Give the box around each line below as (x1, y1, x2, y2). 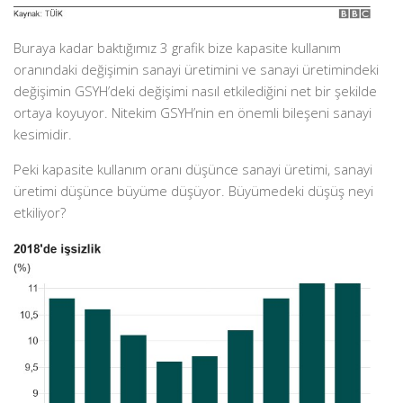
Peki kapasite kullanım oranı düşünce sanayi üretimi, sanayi (13, 160, 372, 179)
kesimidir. (13, 125, 72, 144)
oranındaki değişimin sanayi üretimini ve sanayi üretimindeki (13, 60, 379, 79)
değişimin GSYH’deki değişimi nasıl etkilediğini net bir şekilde (13, 82, 377, 101)
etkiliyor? (13, 203, 66, 222)
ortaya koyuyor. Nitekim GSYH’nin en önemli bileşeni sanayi (13, 103, 372, 122)
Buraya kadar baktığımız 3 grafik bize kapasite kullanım (13, 39, 341, 58)
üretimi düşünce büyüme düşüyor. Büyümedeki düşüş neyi (13, 182, 373, 201)
